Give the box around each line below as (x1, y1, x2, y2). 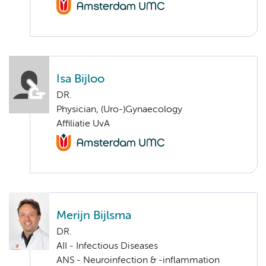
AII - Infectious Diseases (56, 242, 158, 252)
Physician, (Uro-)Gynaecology (56, 105, 182, 115)
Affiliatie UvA (56, 119, 110, 129)
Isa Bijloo (56, 74, 104, 85)
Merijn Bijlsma (56, 210, 131, 222)
